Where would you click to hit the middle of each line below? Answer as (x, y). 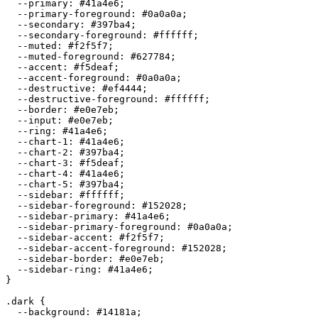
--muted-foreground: (68, 56)
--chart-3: (43, 163)
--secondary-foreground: (79, 35)
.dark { (26, 301)
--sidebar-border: (62, 258)
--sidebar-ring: (57, 269)
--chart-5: (43, 184)
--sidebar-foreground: (74, 205)
